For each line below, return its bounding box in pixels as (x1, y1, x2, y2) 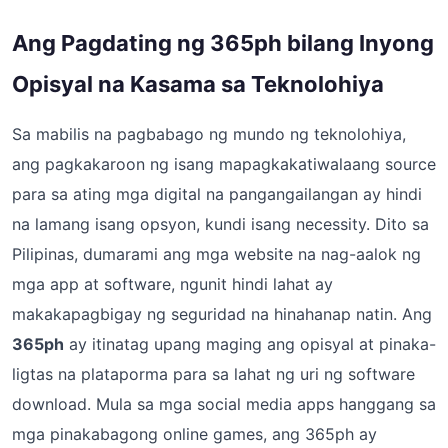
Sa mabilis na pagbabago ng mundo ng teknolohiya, (12, 124, 406, 144)
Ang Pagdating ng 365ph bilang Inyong (12, 30, 434, 56)
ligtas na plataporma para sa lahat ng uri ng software (12, 364, 415, 384)
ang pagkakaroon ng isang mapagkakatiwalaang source (12, 154, 436, 174)
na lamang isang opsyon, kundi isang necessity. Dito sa (12, 214, 429, 234)
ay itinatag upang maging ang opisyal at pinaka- (64, 334, 436, 354)
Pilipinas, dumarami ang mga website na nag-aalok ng (12, 244, 421, 264)
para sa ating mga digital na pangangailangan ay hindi (12, 184, 422, 204)
